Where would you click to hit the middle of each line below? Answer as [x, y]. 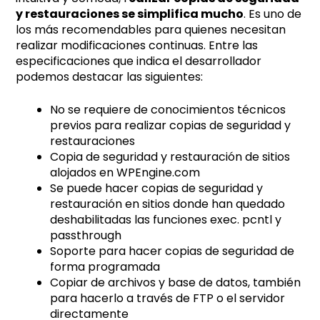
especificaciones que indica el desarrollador [139, 61]
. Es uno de [273, 14]
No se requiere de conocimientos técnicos [168, 110]
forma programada [105, 267]
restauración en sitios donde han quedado [168, 204]
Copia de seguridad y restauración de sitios [170, 157]
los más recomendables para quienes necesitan [151, 30]
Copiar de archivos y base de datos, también [176, 283]
